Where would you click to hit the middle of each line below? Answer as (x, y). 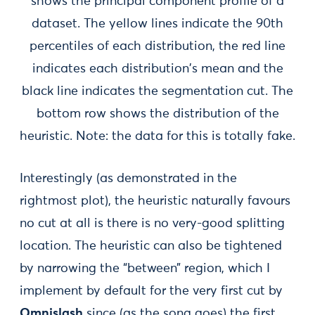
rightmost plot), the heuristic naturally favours (155, 201)
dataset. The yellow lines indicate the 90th (157, 24)
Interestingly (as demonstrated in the (128, 179)
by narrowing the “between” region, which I (145, 269)
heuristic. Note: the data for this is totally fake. (157, 137)
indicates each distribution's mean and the (157, 69)
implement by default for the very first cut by (151, 291)
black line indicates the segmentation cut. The (157, 92)
